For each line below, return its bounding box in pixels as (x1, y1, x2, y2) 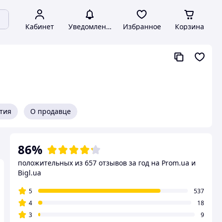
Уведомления (68, 22, 114, 31)
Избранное (122, 22, 161, 31)
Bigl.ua (18, 168, 41, 177)
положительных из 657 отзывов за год (18, 158, 149, 167)
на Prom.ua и (151, 158, 196, 167)
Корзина (174, 22, 204, 31)
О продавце (30, 107, 71, 116)
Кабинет (25, 22, 54, 31)
